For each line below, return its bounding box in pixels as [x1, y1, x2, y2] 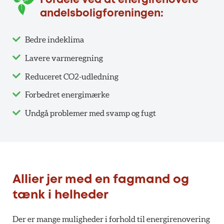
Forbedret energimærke [25, 90, 109, 99]
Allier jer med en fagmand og [12, 174, 189, 185]
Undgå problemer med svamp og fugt [25, 108, 156, 118]
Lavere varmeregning [25, 53, 103, 62]
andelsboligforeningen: [40, 9, 163, 19]
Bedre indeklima [25, 34, 84, 44]
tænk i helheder [12, 190, 108, 201]
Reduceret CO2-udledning [25, 71, 118, 81]
